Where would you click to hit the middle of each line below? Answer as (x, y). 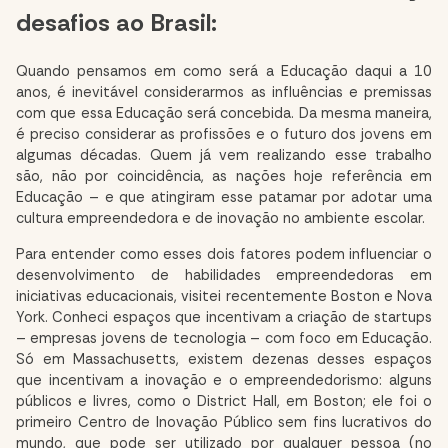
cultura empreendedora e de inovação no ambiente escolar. (220, 218)
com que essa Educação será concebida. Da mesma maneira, (224, 113)
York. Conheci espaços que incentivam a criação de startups (224, 317)
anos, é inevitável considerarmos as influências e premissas (224, 92)
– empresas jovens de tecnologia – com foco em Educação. (224, 338)
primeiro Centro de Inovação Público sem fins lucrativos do (224, 422)
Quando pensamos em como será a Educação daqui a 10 (224, 71)
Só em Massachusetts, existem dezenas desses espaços (224, 359)
